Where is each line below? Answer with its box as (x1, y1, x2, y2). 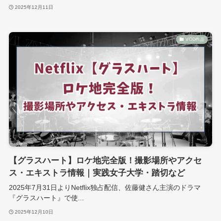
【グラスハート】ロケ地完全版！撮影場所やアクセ (8, 156, 202, 166)
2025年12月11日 (15, 4, 54, 10)
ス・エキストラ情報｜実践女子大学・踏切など (8, 168, 185, 178)
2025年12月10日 (15, 209, 54, 215)
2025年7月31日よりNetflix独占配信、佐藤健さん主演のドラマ (8, 184, 201, 192)
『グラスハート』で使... (8, 194, 84, 202)
